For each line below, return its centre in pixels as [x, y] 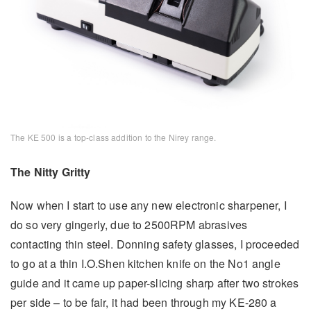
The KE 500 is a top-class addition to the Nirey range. [114, 137]
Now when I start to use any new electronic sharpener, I [149, 205]
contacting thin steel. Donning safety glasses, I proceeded [155, 244]
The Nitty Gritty [51, 172]
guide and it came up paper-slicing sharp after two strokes [155, 283]
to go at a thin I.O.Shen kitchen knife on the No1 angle [145, 264]
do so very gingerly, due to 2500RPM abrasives [129, 225]
